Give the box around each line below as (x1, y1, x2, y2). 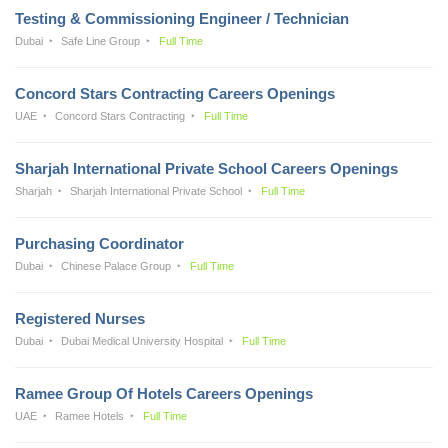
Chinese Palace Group (61, 259, 172, 272)
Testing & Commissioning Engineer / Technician (15, 9, 349, 27)
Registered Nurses (15, 309, 145, 327)
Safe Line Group (61, 34, 141, 47)
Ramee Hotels (55, 409, 125, 422)
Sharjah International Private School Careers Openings (15, 159, 398, 177)
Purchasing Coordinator (15, 234, 184, 252)
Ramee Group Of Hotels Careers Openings (15, 384, 313, 402)
